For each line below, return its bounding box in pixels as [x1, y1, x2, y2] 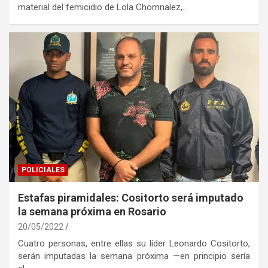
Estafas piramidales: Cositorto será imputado [18, 191, 243, 205]
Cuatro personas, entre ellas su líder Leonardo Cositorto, [18, 238, 250, 249]
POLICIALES [22, 166, 65, 175]
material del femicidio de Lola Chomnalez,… [18, 1, 188, 13]
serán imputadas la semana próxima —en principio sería [18, 251, 250, 262]
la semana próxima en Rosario [18, 205, 166, 218]
